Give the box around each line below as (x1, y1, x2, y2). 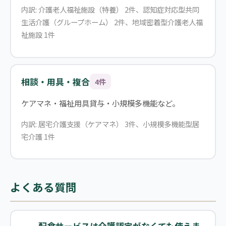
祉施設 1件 (21, 29, 55, 40)
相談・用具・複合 (21, 75, 90, 88)
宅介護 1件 (21, 131, 55, 142)
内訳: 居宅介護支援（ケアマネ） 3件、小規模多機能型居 (21, 118, 199, 129)
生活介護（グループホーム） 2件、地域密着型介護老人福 (21, 16, 203, 27)
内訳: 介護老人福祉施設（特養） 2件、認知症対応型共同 (21, 4, 199, 15)
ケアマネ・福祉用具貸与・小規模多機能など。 (21, 97, 180, 109)
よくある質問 (10, 179, 77, 195)
